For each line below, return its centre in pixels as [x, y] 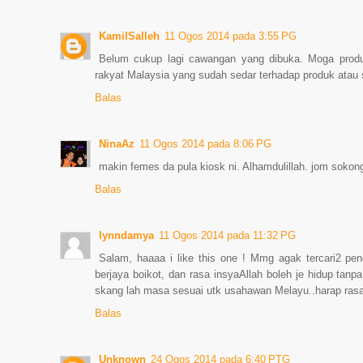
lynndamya [126, 235]
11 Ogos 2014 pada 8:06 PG [205, 144]
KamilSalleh [129, 36]
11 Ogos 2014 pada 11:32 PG [227, 235]
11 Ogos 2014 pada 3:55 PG [231, 36]
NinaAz [117, 144]
